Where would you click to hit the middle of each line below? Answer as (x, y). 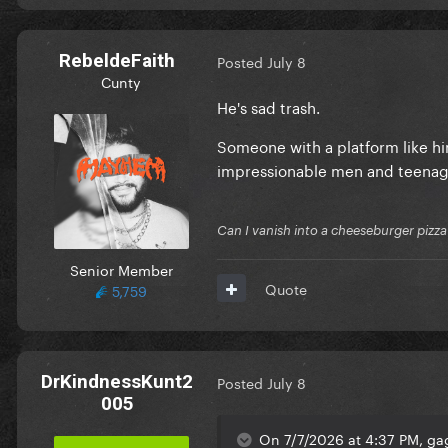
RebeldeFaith (117, 60)
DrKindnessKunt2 (117, 381)
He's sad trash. (268, 105)
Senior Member (121, 268)
